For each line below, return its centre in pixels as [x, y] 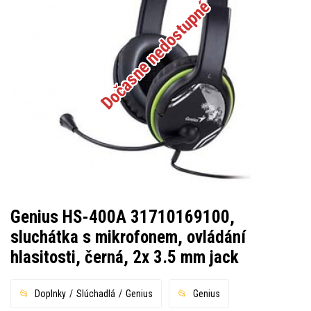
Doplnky [50, 293]
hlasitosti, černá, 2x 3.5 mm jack [125, 257]
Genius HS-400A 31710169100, [123, 217]
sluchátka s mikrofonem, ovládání [128, 237]
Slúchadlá [96, 293]
